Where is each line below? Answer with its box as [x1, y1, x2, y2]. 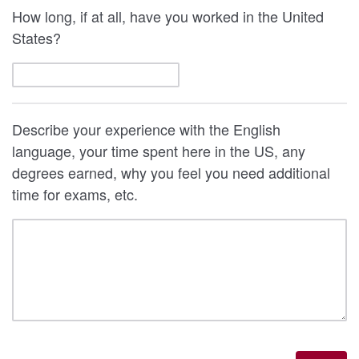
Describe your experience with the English [12, 118, 280, 139]
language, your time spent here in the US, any [12, 139, 305, 161]
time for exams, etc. [12, 183, 142, 204]
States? [12, 26, 65, 48]
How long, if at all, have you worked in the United [12, 5, 324, 26]
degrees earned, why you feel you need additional [12, 161, 330, 183]
